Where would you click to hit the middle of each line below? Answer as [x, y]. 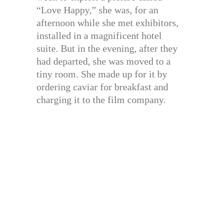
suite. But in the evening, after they [107, 48]
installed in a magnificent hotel [99, 35]
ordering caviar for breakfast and [102, 87]
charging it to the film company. [101, 99]
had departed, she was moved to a [104, 61]
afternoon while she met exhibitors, [108, 22]
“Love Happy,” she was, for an [97, 10]
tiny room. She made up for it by [102, 74]
